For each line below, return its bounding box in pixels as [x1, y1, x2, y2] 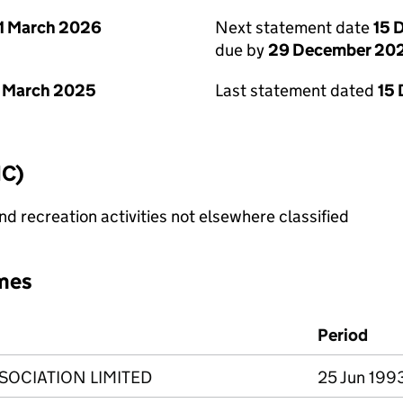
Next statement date [215, 17, 373, 38]
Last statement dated [215, 80, 378, 101]
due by [215, 40, 268, 60]
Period [318, 325, 368, 345]
